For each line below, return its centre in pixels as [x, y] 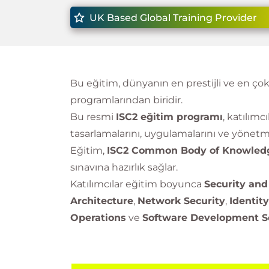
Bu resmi [93, 117]
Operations [98, 218]
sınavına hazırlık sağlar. [124, 167]
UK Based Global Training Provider [172, 18]
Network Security [181, 201]
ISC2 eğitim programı [169, 117]
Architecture [102, 201]
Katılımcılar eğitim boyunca [137, 184]
